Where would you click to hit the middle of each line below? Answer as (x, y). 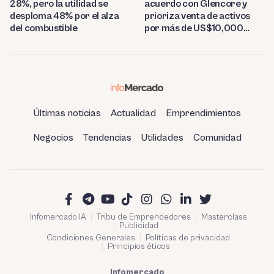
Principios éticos (139, 246)
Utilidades (162, 137)
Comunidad (217, 137)
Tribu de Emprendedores (143, 217)
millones (162, 40)
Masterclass (224, 217)
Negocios (53, 137)
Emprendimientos (203, 113)
